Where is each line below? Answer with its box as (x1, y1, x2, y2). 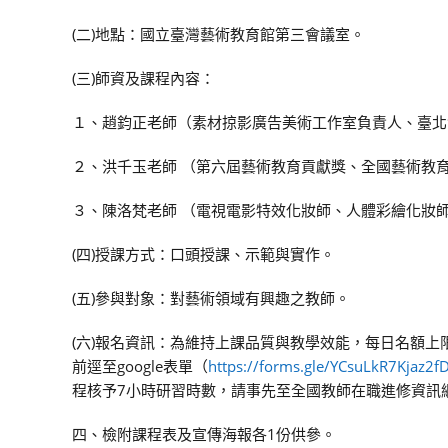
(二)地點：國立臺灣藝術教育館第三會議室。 (72, 24, 365, 44)
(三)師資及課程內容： (72, 68, 215, 88)
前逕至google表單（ (72, 356, 208, 376)
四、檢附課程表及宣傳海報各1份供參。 (72, 424, 336, 444)
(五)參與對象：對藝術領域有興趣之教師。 (72, 288, 350, 308)
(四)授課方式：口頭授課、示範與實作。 (72, 244, 335, 264)
